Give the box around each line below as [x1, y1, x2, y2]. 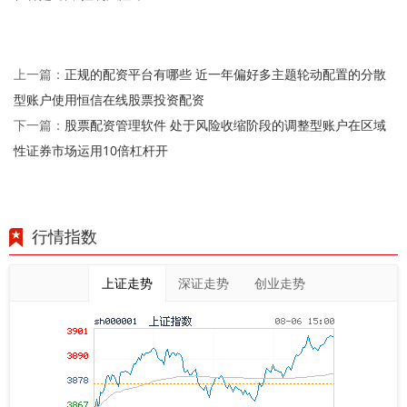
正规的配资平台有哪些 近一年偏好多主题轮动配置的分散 [65, 65, 386, 84]
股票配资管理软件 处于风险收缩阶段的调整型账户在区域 [65, 116, 386, 134]
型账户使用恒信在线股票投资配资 [14, 91, 204, 109]
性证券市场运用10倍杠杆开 [14, 142, 168, 160]
